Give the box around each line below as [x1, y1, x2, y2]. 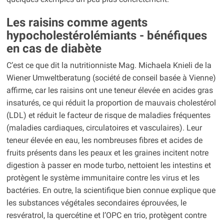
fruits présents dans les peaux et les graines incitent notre [6, 148, 208, 158]
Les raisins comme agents [6, 15, 147, 30]
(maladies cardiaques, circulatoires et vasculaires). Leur [6, 123, 202, 133]
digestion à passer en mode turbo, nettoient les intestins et [6, 160, 211, 170]
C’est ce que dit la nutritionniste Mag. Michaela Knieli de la [6, 60, 211, 70]
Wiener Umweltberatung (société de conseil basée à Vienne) [6, 73, 216, 83]
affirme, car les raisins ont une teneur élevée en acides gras [6, 85, 213, 95]
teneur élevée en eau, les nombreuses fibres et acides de [6, 135, 202, 145]
